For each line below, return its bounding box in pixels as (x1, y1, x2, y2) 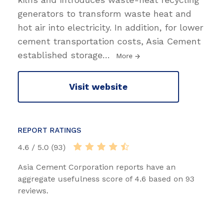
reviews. (18, 185, 48, 195)
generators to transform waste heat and (18, 8, 191, 19)
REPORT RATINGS (18, 125, 81, 135)
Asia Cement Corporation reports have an (18, 162, 176, 172)
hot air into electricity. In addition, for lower (18, 22, 203, 33)
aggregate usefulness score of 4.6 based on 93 (18, 174, 194, 184)
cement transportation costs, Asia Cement (18, 36, 201, 46)
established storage (18, 49, 103, 60)
